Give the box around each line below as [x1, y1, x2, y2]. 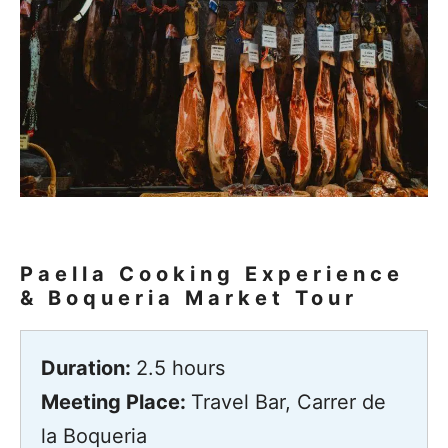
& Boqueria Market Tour [20, 285, 358, 310]
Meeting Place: [41, 389, 191, 414]
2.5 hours [136, 355, 225, 380]
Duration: [41, 355, 136, 380]
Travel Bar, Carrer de [191, 389, 386, 414]
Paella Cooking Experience [20, 261, 404, 286]
